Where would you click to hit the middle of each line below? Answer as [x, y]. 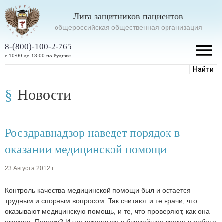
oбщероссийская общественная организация [128, 27]
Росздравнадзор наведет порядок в [92, 133]
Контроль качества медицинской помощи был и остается [98, 191]
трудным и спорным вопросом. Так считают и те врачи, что [101, 201]
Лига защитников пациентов [128, 16]
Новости [44, 94]
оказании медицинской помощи [86, 149]
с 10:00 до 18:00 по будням [38, 55]
